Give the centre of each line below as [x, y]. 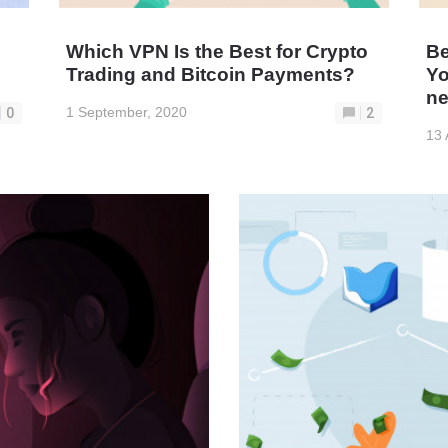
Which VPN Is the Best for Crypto [216, 51]
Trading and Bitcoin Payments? [210, 74]
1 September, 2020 [126, 111]
